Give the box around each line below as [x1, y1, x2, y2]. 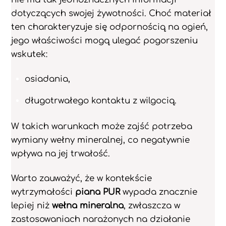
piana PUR [75, 187, 121, 197]
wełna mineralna [52, 200, 124, 210]
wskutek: [11, 49, 48, 59]
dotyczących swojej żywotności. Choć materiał [11, 8, 212, 18]
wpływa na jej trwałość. [11, 148, 110, 158]
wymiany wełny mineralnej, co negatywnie [11, 135, 190, 145]
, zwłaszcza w [124, 200, 181, 210]
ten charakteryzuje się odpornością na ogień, [11, 22, 208, 32]
